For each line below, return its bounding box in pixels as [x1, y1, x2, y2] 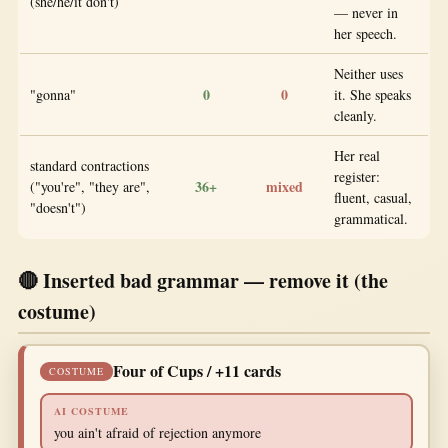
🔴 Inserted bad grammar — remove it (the [18, 265, 388, 295]
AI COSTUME [53, 403, 129, 418]
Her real [334, 145, 380, 165]
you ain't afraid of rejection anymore [53, 422, 261, 442]
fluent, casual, [334, 187, 412, 207]
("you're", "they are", [30, 176, 150, 196]
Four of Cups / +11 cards [113, 359, 281, 383]
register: [334, 166, 380, 186]
